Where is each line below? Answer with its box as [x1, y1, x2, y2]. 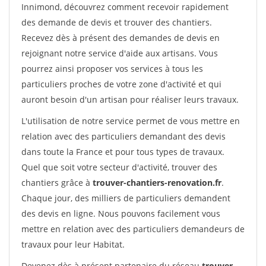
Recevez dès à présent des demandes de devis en [21, 32, 220, 43]
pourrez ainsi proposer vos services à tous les [21, 63, 203, 74]
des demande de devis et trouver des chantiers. [21, 17, 212, 28]
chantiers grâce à [21, 177, 93, 188]
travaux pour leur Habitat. [21, 239, 125, 250]
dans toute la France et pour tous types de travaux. [21, 146, 224, 157]
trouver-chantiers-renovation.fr [93, 177, 221, 188]
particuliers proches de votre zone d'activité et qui [21, 78, 221, 90]
